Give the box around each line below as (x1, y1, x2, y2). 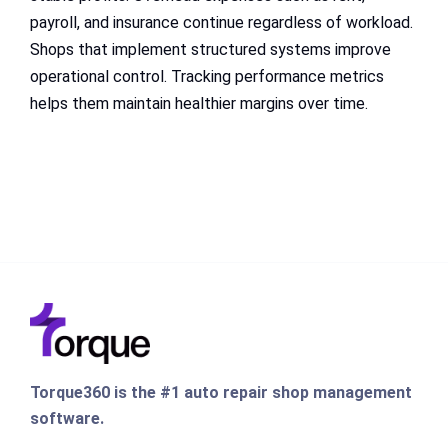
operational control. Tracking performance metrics (30, 66, 384, 86)
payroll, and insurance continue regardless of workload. (30, 12, 413, 32)
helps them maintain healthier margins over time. (30, 93, 368, 113)
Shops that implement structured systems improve (30, 39, 391, 59)
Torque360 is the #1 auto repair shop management (29, 382, 412, 402)
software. (29, 408, 104, 428)
